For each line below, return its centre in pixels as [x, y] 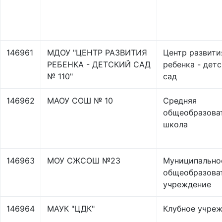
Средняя [180, 101]
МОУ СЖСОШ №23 [84, 161]
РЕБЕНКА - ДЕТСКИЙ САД [99, 64]
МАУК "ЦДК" [71, 209]
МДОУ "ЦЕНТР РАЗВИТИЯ [97, 53]
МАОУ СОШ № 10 [80, 101]
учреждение [187, 184]
